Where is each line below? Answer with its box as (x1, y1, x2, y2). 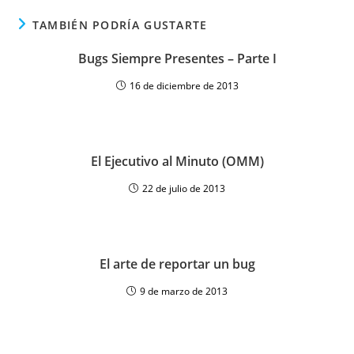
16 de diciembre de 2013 (129, 79, 239, 92)
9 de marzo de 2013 (140, 284, 228, 298)
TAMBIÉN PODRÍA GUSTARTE (32, 17, 208, 32)
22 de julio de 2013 (142, 182, 225, 195)
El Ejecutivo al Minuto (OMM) (90, 153, 264, 170)
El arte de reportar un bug (99, 255, 255, 273)
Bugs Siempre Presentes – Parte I (77, 50, 277, 67)
